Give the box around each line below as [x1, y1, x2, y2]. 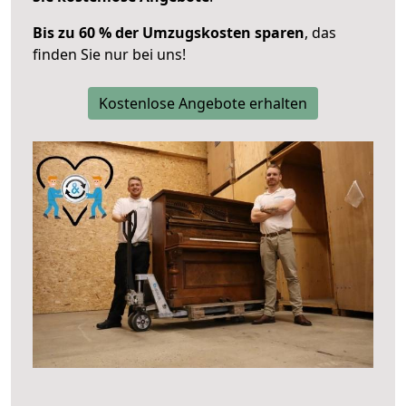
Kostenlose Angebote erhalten [99, 92, 307, 113]
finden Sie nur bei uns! [33, 43, 186, 64]
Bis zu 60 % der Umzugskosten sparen [33, 22, 304, 43]
